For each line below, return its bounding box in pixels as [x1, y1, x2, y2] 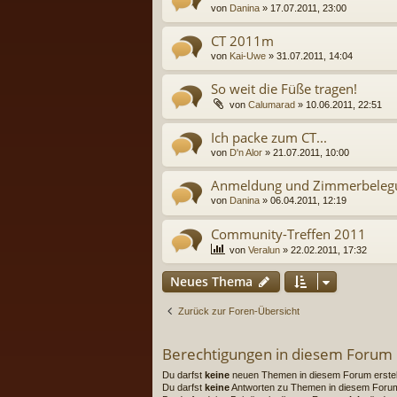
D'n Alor [230, 146, 262, 158]
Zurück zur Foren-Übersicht [178, 305, 300, 316]
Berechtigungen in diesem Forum [162, 343, 393, 364]
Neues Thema [170, 272, 253, 290]
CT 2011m [211, 31, 274, 50]
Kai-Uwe [230, 50, 266, 61]
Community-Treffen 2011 [211, 224, 366, 243]
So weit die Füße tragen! [211, 80, 357, 98]
